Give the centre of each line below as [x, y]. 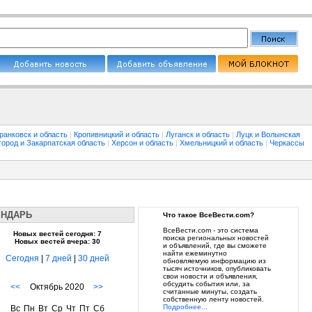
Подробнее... [185, 307]
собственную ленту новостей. [213, 299]
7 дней [58, 258]
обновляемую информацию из [214, 261]
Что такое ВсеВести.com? [208, 215]
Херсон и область [143, 143]
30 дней [94, 258]
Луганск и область [199, 134]
